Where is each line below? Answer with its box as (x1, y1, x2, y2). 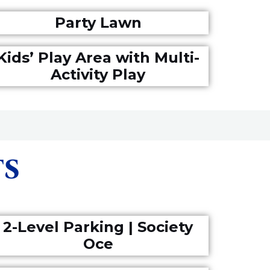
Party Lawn (54, 14, 142, 31)
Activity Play (51, 66, 146, 83)
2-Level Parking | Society (3, 218, 193, 236)
